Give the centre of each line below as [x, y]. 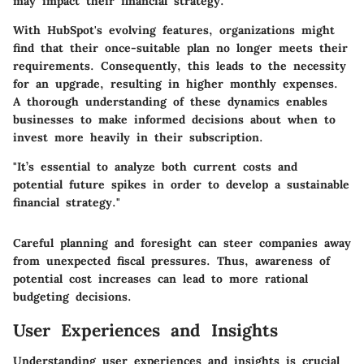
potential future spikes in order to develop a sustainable [181, 184]
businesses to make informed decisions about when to [174, 119]
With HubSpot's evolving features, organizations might [174, 30]
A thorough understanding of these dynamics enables [170, 101]
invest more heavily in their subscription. [138, 137]
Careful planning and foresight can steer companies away [182, 243]
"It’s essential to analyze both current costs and [155, 166]
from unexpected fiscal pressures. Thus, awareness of [171, 260]
